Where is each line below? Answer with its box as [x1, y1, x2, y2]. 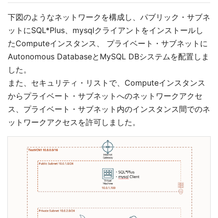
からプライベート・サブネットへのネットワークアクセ [8, 91, 202, 101]
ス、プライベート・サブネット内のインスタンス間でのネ [8, 104, 210, 114]
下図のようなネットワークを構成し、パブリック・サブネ [8, 12, 210, 22]
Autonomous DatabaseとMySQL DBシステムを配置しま [8, 52, 209, 61]
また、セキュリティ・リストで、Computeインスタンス [8, 78, 205, 88]
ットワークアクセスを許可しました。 [8, 117, 140, 127]
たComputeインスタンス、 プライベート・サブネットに [8, 38, 208, 48]
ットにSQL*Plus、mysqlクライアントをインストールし [8, 25, 203, 35]
